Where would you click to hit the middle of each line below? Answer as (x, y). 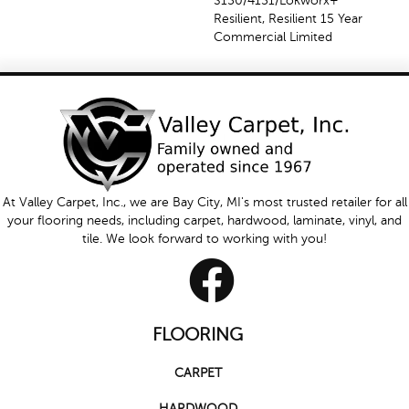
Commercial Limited (273, 37)
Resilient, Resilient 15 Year (288, 18)
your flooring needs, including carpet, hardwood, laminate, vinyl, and (204, 221)
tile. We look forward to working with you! (204, 239)
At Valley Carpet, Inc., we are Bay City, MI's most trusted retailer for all (204, 203)
